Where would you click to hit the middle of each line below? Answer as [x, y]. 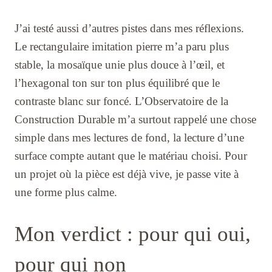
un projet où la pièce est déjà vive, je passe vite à [127, 174]
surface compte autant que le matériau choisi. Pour [131, 156]
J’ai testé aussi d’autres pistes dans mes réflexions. [129, 29]
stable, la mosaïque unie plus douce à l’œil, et [120, 65]
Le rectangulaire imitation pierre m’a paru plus [122, 47]
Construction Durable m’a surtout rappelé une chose [135, 120]
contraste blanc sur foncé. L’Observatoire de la [121, 101]
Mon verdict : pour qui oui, [133, 234]
